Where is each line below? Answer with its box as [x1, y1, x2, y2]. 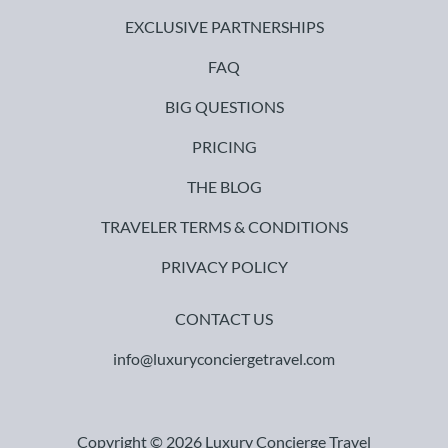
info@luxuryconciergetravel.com [113, 348, 335, 368]
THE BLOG [186, 176, 262, 196]
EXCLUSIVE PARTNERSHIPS [124, 16, 324, 36]
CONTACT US [175, 308, 273, 328]
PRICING [191, 136, 257, 156]
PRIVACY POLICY [160, 256, 288, 276]
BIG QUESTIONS [164, 96, 284, 116]
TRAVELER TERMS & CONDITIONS [100, 216, 348, 236]
